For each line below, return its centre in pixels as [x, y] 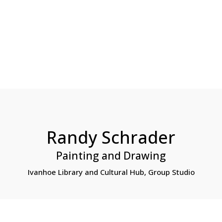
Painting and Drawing [111, 155]
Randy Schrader [111, 137]
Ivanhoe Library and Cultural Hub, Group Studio [111, 172]
